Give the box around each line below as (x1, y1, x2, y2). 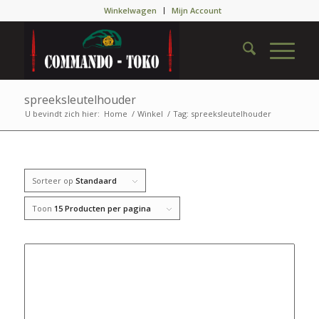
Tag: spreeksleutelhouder (172, 108, 271, 119)
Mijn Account (172, 5, 222, 16)
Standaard (75, 175, 117, 186)
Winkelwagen (104, 5, 157, 16)
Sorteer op (31, 175, 75, 186)
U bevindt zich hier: (24, 108, 100, 119)
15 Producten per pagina (53, 203, 151, 214)
